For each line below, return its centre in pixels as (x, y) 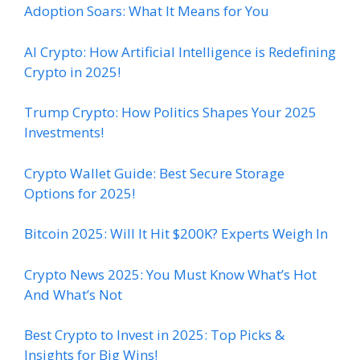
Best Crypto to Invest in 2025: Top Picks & (154, 335)
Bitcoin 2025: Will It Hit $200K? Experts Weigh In (176, 234)
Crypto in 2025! (72, 72)
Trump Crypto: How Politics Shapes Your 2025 (170, 112)
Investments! (64, 133)
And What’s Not (73, 294)
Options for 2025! (80, 193)
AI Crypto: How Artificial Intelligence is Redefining (180, 51)
